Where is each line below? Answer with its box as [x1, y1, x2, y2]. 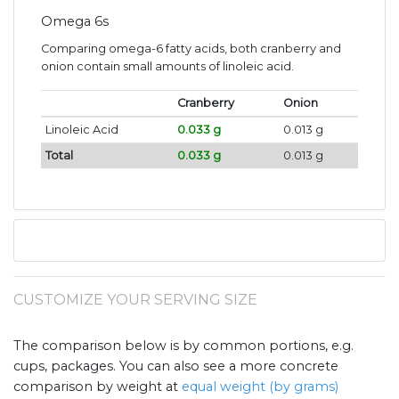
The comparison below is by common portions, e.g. [13, 337, 354, 354]
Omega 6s [41, 12, 109, 29]
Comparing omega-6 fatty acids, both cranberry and [41, 41, 341, 55]
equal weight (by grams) [182, 378, 338, 395]
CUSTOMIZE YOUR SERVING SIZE [13, 290, 257, 308]
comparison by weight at [13, 378, 182, 395]
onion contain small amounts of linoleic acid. [41, 59, 294, 73]
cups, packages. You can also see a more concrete [13, 357, 338, 374]
